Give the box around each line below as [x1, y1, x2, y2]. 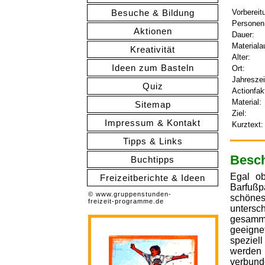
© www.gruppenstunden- [88, 190, 172, 198]
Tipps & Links [122, 136, 183, 146]
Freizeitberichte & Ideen [100, 173, 205, 183]
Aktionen [133, 26, 172, 36]
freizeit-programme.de [88, 198, 164, 205]
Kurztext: [232, 120, 263, 129]
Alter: [232, 53, 250, 62]
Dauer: [232, 30, 254, 39]
